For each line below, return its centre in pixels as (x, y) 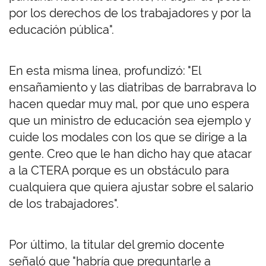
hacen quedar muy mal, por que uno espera (129, 104)
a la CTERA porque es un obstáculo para (119, 171)
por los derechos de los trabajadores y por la (130, 13)
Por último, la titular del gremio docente (117, 245)
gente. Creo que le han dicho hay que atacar (130, 154)
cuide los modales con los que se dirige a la (128, 137)
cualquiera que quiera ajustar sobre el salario (131, 187)
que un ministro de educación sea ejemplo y (130, 121)
